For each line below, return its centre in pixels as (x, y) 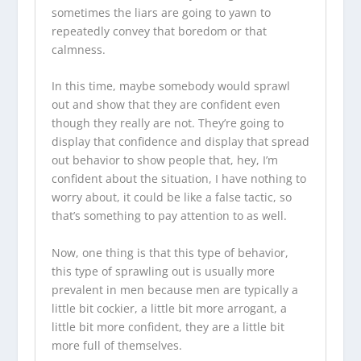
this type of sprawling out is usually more (163, 271)
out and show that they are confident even (166, 105)
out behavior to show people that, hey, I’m (164, 160)
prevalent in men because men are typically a (174, 289)
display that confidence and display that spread (180, 142)
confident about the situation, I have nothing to (178, 179)
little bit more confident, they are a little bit (168, 326)
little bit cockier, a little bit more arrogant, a (169, 308)
